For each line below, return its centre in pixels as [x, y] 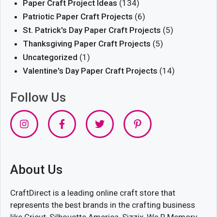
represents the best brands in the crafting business [103, 205]
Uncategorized [50, 57]
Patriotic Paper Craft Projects [77, 17]
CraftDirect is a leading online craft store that [93, 193]
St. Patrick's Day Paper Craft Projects [92, 30]
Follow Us [38, 97]
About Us [36, 169]
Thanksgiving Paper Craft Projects [86, 44]
